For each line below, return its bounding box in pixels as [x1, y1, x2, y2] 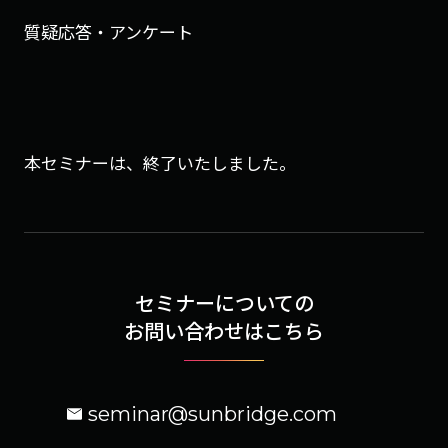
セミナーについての [134, 288, 314, 318]
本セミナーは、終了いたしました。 [24, 150, 296, 176]
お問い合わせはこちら [124, 316, 324, 346]
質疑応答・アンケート [24, 19, 193, 45]
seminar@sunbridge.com [88, 402, 337, 427]
